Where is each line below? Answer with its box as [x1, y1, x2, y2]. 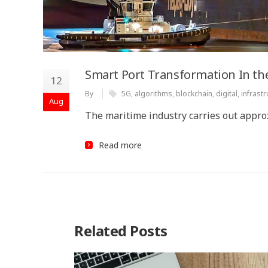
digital [216, 88, 237, 99]
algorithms [135, 88, 172, 99]
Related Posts [74, 220, 167, 240]
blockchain [176, 88, 212, 99]
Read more [99, 139, 142, 151]
